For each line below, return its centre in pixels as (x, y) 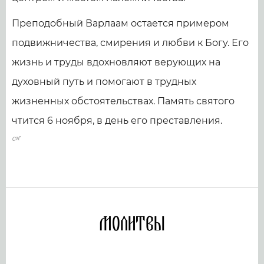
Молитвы (132, 225)
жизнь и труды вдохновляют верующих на (116, 62)
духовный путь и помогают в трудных (104, 82)
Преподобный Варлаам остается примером (121, 24)
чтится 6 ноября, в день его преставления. (117, 121)
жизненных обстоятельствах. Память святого (123, 101)
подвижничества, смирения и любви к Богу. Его (130, 43)
